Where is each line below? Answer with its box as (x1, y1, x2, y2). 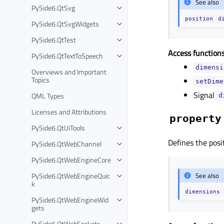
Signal (193, 88, 217, 101)
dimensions (185, 188, 220, 195)
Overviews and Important (31, 66, 106, 77)
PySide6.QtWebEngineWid (31, 194, 108, 205)
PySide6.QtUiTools (31, 122, 85, 133)
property (169, 112, 221, 124)
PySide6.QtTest (31, 34, 76, 45)
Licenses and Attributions (31, 106, 106, 117)
